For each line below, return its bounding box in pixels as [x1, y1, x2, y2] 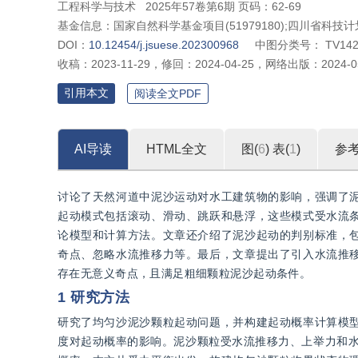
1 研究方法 [58, 289, 130, 305]
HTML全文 [146, 142, 207, 156]
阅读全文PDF [134, 87, 201, 100]
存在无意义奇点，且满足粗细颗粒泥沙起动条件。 [58, 267, 312, 280]
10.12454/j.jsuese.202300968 [89, 38, 239, 51]
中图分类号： [255, 38, 322, 51]
